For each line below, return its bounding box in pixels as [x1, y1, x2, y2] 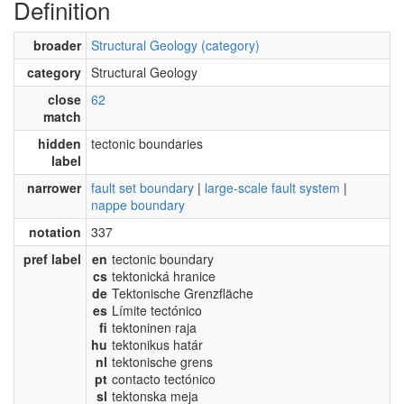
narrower [27, 178, 81, 197]
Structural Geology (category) [91, 35, 260, 54]
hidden [38, 133, 81, 152]
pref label [23, 249, 81, 268]
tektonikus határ [112, 335, 203, 353]
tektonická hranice [112, 266, 216, 285]
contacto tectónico [112, 369, 216, 388]
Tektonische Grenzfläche [112, 283, 253, 302]
